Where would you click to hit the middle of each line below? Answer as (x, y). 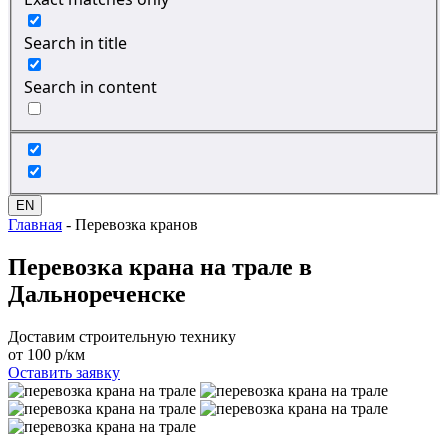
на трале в (256, 267)
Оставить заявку (64, 372)
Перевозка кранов (136, 225)
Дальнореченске (97, 294)
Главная (35, 225)
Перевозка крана (104, 267)
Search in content (90, 86)
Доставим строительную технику (122, 336)
